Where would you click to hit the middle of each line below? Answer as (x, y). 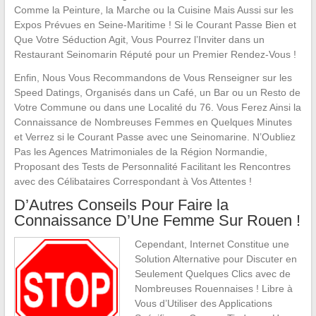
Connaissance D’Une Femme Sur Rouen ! (157, 220)
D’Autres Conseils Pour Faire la (121, 205)
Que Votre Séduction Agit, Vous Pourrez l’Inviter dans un (139, 39)
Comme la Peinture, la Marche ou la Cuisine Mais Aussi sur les (153, 10)
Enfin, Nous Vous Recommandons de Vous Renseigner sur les (153, 78)
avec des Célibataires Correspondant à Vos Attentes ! (133, 181)
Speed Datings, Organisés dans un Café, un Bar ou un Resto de (157, 92)
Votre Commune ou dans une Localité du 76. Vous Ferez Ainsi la (157, 107)
